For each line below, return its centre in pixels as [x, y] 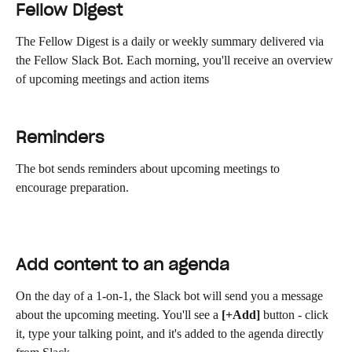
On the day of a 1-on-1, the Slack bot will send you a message [171, 295]
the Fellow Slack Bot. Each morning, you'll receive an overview [176, 60]
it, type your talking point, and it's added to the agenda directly [171, 333]
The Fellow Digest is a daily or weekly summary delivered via [171, 42]
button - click [296, 314]
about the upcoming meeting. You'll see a [119, 314]
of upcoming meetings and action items [112, 79]
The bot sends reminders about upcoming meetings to [149, 168]
